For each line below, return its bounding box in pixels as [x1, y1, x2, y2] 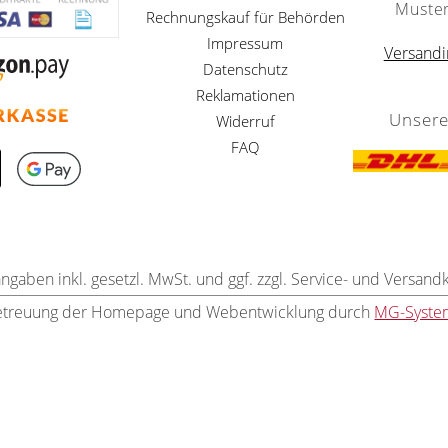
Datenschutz [202, 59, 288, 80]
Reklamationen [195, 85, 295, 106]
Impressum [207, 33, 284, 54]
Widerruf [215, 111, 275, 132]
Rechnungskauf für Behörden [145, 7, 345, 28]
